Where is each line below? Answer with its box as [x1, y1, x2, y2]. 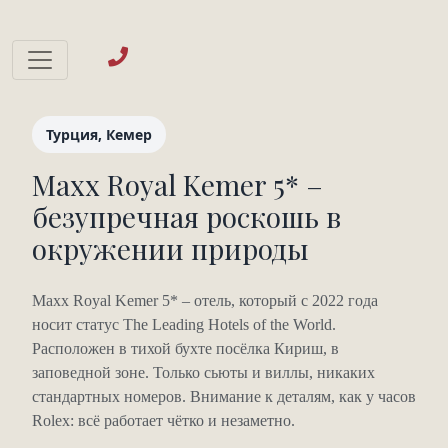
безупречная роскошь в [32, 198, 341, 235]
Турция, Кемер [46, 125, 152, 144]
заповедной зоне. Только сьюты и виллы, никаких [32, 364, 375, 381]
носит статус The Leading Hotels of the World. [32, 316, 336, 333]
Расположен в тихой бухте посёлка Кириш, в [32, 340, 339, 357]
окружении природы [32, 230, 309, 267]
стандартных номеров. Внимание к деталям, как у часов [32, 388, 416, 405]
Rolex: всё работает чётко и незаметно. [32, 412, 295, 429]
